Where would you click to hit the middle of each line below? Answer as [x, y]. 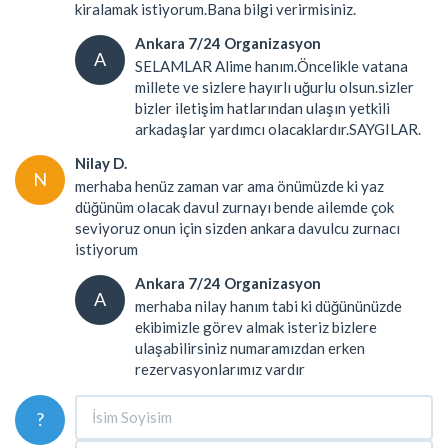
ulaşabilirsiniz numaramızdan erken [250, 347]
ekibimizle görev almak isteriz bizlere [256, 326]
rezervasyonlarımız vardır [220, 368]
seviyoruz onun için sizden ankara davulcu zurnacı [237, 227]
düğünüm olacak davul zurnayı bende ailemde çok [234, 206]
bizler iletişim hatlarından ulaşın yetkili [262, 107]
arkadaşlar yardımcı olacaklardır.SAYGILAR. [278, 128]
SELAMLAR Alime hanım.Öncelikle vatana [271, 65]
